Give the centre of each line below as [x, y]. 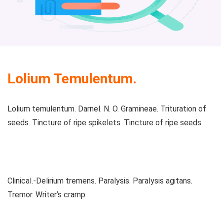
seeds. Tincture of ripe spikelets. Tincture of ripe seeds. [105, 123]
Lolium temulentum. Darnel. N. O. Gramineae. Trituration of [107, 109]
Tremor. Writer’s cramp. [47, 195]
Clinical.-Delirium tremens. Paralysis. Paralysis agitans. [100, 181]
